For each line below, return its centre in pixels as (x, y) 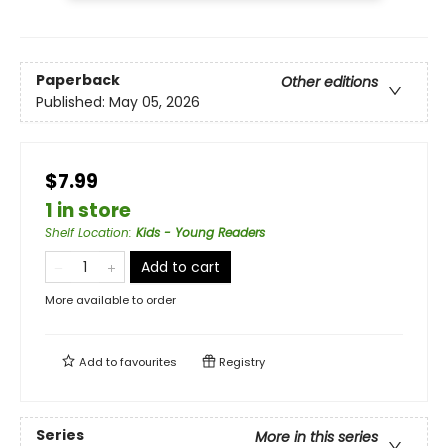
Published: (72, 102)
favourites (148, 361)
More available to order (110, 299)
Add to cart (180, 266)
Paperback (78, 80)
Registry (240, 361)
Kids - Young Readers (200, 232)
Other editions (329, 82)
